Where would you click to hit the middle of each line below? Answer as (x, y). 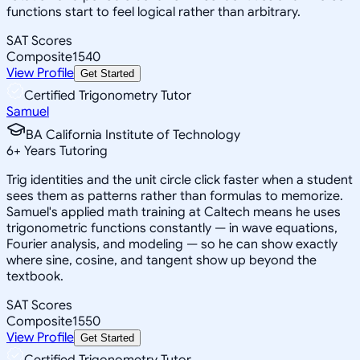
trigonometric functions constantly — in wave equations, (172, 228)
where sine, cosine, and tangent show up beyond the (162, 260)
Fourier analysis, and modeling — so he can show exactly (172, 244)
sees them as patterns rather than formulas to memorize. (175, 196)
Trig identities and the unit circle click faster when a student (180, 180)
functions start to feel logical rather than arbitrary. (153, 12)
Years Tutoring (64, 151)
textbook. (35, 276)
